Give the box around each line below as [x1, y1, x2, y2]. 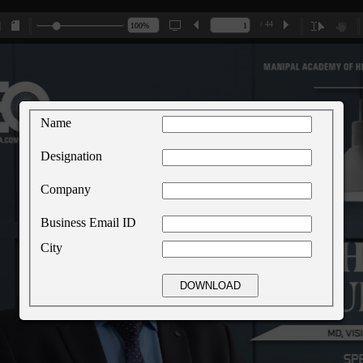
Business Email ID [41, 215, 136, 229]
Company [41, 181, 91, 196]
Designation [41, 148, 102, 163]
